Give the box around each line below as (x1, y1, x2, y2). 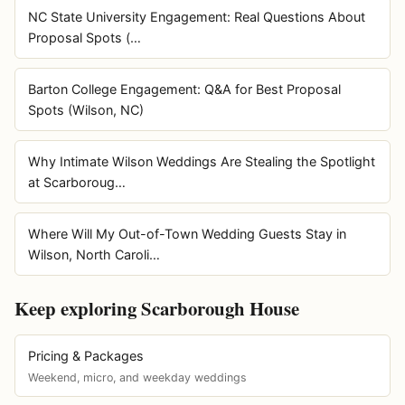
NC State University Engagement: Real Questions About (27, 8, 365, 24)
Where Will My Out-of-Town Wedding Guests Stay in (27, 225, 346, 241)
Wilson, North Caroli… (27, 246, 160, 262)
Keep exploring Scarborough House (14, 295, 299, 323)
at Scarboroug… (27, 174, 126, 190)
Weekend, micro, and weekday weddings (27, 370, 247, 384)
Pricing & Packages (27, 348, 144, 364)
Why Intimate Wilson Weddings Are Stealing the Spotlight (27, 153, 375, 169)
